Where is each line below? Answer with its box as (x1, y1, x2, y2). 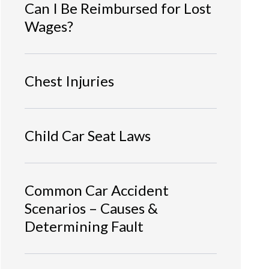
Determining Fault (25, 217, 144, 235)
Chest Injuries (25, 71, 114, 89)
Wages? (25, 17, 73, 35)
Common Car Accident (25, 181, 169, 199)
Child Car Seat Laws (25, 126, 151, 144)
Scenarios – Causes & (25, 199, 158, 217)
